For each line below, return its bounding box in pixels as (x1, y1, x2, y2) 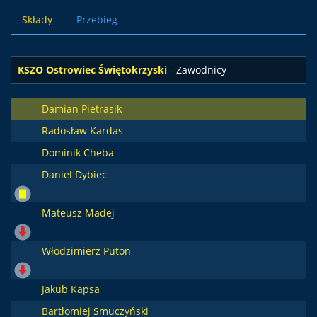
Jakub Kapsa (41, 282, 100, 296)
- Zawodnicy (167, 63, 226, 76)
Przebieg (76, 13, 117, 26)
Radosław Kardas (41, 124, 123, 137)
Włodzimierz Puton (41, 244, 131, 258)
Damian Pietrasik (41, 102, 122, 115)
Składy (22, 13, 52, 26)
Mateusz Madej (41, 206, 115, 219)
